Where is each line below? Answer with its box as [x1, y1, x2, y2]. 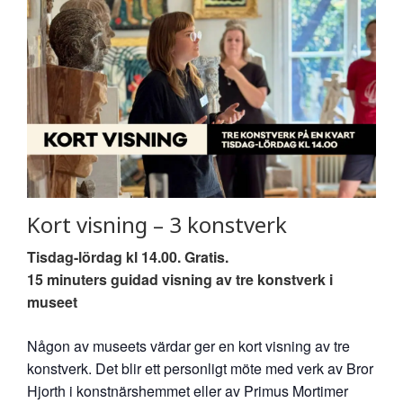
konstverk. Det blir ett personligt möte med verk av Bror [27, 357, 373, 379]
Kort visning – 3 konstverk [27, 209, 287, 239]
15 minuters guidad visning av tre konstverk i [27, 268, 333, 290]
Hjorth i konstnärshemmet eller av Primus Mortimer [27, 380, 348, 401]
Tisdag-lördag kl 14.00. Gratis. [27, 246, 228, 267]
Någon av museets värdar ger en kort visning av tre [27, 335, 350, 356]
